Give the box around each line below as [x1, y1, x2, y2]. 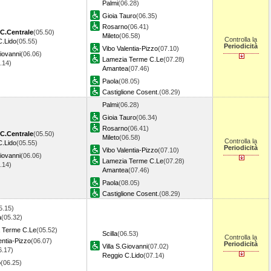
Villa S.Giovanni [102, 243, 148, 250]
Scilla [102, 230, 117, 237]
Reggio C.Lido [102, 252, 143, 259]
